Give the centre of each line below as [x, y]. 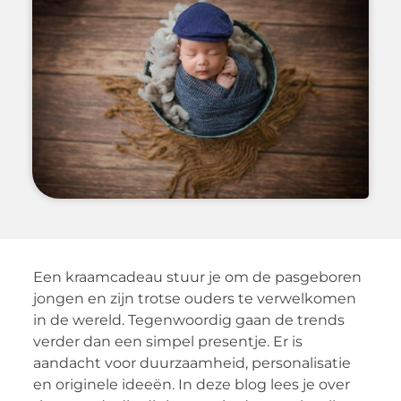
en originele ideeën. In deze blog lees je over [191, 384]
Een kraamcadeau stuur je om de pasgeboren [197, 277]
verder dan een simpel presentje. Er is [167, 341]
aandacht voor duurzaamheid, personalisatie [192, 363]
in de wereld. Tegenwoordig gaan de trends [188, 320]
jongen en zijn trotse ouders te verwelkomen [194, 298]
